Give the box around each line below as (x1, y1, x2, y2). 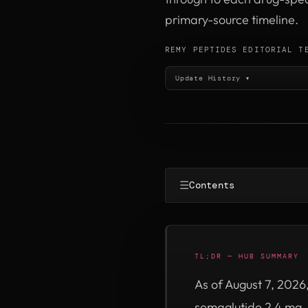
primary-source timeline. (165, 12, 298, 27)
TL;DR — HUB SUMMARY (195, 251, 299, 261)
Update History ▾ (175, 73, 250, 82)
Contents (189, 179, 235, 191)
